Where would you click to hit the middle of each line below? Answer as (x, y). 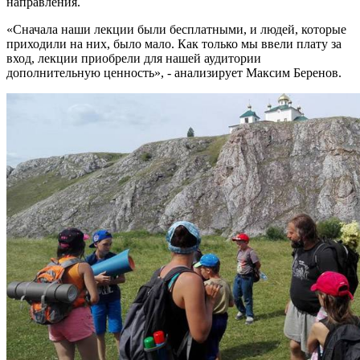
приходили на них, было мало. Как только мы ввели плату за (174, 44)
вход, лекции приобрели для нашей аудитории (134, 58)
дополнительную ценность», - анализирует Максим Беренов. (174, 73)
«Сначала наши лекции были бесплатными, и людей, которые (176, 29)
